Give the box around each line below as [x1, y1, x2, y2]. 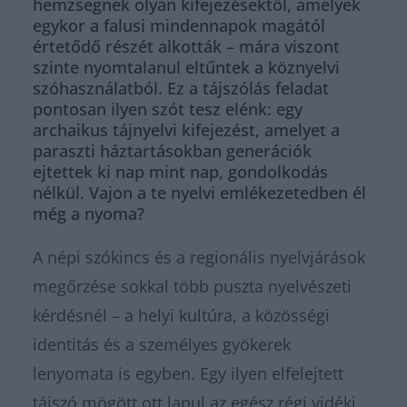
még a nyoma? [33, 203, 144, 224]
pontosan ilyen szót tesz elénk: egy [33, 98, 303, 120]
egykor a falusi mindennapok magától [33, 15, 325, 36]
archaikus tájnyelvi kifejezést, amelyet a [33, 119, 340, 141]
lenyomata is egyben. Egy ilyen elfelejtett [33, 362, 343, 384]
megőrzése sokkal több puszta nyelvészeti [33, 275, 352, 297]
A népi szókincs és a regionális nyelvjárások [33, 246, 365, 268]
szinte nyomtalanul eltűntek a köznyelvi [33, 56, 340, 78]
